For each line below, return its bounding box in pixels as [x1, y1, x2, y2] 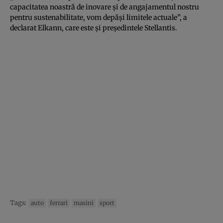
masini [74, 199, 94, 207]
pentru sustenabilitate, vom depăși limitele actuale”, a [10, 12, 187, 22]
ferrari [50, 199, 68, 207]
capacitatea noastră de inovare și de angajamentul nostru [10, 2, 199, 11]
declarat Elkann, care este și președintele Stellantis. [10, 23, 177, 32]
